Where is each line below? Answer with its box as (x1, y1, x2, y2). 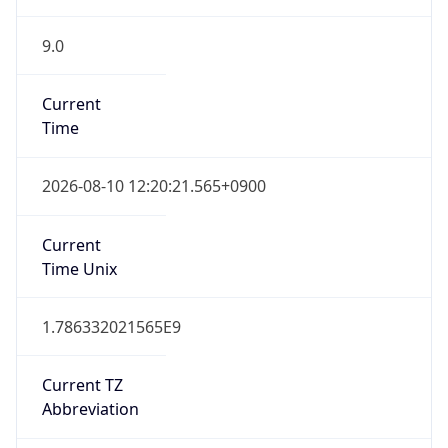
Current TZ (41, 345, 123, 368)
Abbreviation (41, 369, 139, 392)
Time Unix (41, 228, 117, 251)
